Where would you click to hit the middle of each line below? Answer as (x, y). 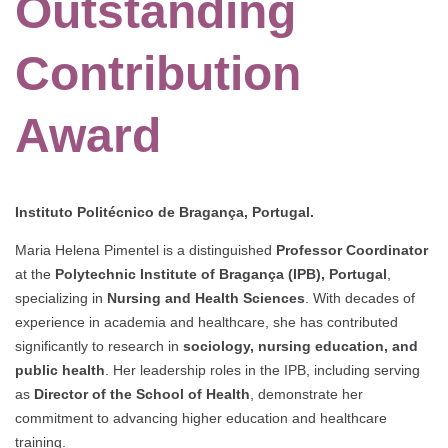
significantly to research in (99, 345)
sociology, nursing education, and (300, 345)
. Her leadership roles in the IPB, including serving (262, 369)
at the (35, 273)
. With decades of (360, 297)
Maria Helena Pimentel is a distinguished (145, 249)
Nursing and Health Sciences (206, 297)
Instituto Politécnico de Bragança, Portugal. (164, 211)
